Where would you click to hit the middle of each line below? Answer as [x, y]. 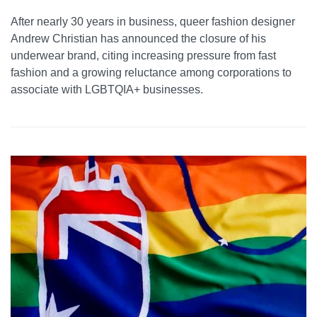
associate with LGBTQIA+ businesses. [107, 89]
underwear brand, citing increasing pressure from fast [143, 55]
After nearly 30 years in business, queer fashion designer [153, 21]
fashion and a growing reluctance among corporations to [151, 72]
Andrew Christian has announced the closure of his [138, 38]
